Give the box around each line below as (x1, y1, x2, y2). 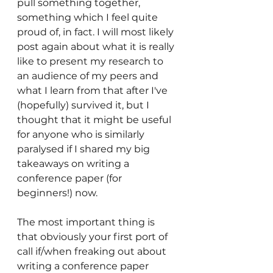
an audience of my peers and (17, 70, 161, 82)
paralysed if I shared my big (17, 143, 152, 155)
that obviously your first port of (17, 231, 170, 243)
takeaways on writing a (17, 158, 132, 169)
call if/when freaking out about (17, 246, 169, 257)
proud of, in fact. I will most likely (17, 26, 176, 38)
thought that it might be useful (17, 114, 174, 126)
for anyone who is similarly (17, 129, 147, 140)
